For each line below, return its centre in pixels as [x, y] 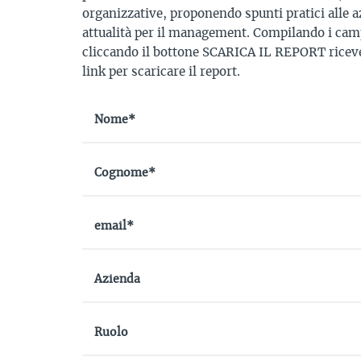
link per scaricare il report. [161, 72]
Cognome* [125, 173]
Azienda [117, 279]
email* [114, 226]
